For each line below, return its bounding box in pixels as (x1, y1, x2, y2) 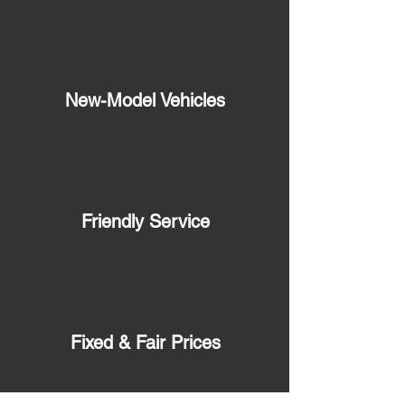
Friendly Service (80, 211, 210, 232)
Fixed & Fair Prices (70, 332, 221, 353)
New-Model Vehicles (65, 89, 225, 111)
